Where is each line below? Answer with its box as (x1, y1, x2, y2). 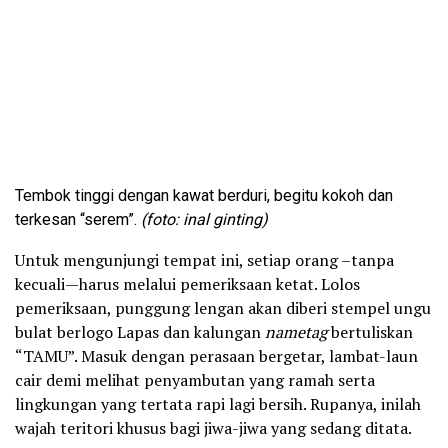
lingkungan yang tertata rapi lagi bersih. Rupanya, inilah (15, 393, 421, 416)
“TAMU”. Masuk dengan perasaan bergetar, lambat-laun (15, 345, 418, 368)
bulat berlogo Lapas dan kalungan (15, 321, 265, 344)
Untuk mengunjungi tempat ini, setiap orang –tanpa (15, 249, 394, 272)
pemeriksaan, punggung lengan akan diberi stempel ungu (15, 297, 431, 320)
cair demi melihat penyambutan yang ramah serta (15, 369, 375, 392)
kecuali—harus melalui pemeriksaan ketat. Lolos (15, 273, 360, 296)
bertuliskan (327, 321, 413, 344)
